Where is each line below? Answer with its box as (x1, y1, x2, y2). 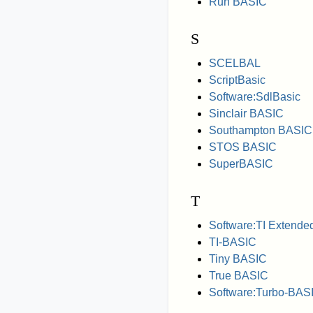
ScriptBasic (208, 73, 265, 86)
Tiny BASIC (208, 252, 267, 265)
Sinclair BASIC (208, 107, 284, 119)
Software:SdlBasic (208, 90, 300, 103)
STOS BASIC (208, 140, 277, 153)
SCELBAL (208, 57, 261, 69)
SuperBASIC (208, 157, 273, 170)
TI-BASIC (208, 235, 256, 248)
